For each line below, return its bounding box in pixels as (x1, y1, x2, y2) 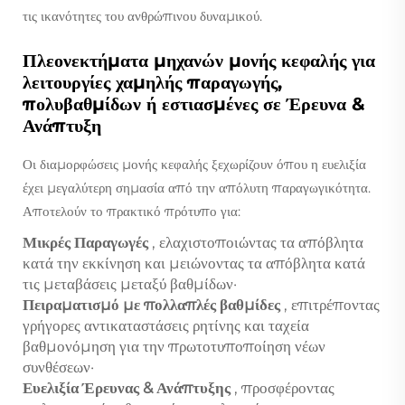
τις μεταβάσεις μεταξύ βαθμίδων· (23, 274, 237, 293)
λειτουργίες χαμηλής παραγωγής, (23, 71, 282, 93)
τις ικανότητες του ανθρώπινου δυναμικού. (23, 6, 262, 24)
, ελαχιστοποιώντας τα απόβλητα (152, 232, 363, 251)
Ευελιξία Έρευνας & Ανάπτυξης (23, 378, 234, 397)
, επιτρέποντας (284, 295, 380, 314)
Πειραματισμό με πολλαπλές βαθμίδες (23, 295, 284, 314)
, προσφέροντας (234, 378, 334, 397)
